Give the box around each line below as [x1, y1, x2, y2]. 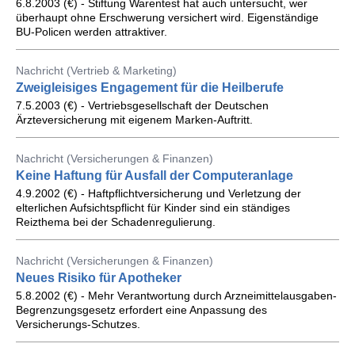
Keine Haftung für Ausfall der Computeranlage [16, 169, 293, 182]
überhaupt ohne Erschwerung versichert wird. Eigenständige [16, 11, 319, 24]
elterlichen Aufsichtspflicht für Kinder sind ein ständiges [16, 201, 290, 214]
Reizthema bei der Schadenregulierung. [16, 216, 216, 228]
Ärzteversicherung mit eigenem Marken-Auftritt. [16, 113, 253, 126]
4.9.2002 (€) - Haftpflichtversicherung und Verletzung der [16, 187, 301, 200]
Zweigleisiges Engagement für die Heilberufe [16, 81, 284, 94]
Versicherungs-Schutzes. [16, 318, 140, 330]
